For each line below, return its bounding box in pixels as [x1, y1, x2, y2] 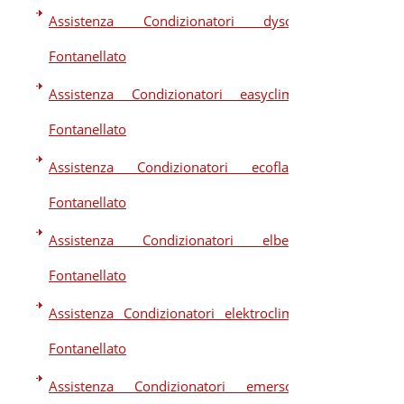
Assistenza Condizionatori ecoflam [49, 158, 301, 176]
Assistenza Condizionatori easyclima [49, 85, 301, 103]
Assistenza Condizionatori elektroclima [49, 304, 301, 322]
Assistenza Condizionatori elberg [49, 231, 301, 249]
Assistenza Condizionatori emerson [49, 377, 301, 395]
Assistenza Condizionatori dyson [49, 12, 301, 30]
